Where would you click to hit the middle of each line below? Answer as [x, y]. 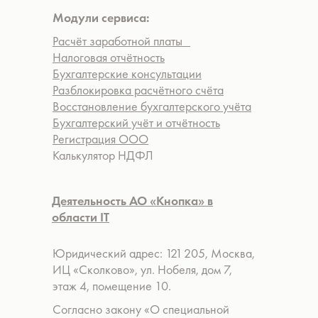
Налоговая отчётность [109, 57]
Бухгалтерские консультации [127, 73]
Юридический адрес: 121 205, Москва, [154, 253]
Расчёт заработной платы [121, 41]
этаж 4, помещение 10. [112, 286]
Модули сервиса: [101, 17]
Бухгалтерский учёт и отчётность [136, 122]
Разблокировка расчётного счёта [138, 90]
